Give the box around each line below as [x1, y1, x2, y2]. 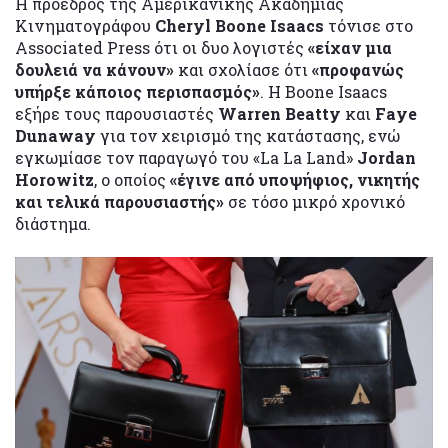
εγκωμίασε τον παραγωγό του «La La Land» [15, 146, 357, 168]
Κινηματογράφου [15, 14, 155, 36]
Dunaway [15, 124, 100, 146]
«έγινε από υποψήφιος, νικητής [170, 168, 420, 190]
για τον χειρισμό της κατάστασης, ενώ [100, 124, 400, 146]
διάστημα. [15, 212, 91, 234]
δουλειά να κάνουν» [15, 58, 178, 80]
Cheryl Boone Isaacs [155, 14, 328, 36]
